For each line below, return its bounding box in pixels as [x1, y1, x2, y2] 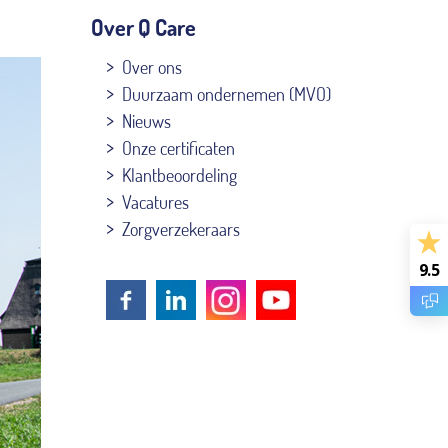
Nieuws [122, 109, 171, 132]
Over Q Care [91, 12, 196, 41]
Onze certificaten [122, 136, 235, 159]
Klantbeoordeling [122, 163, 237, 186]
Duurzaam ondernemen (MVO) [122, 82, 331, 105]
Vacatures [122, 190, 189, 213]
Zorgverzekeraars [122, 217, 240, 240]
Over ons [122, 55, 182, 78]
